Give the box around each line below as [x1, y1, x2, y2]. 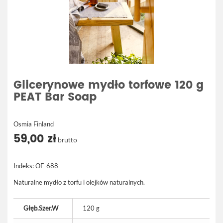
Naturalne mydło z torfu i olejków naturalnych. [13, 178, 145, 186]
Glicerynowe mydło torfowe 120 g [13, 76, 204, 95]
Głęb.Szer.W [23, 204, 58, 212]
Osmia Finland [13, 120, 54, 128]
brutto [56, 135, 77, 144]
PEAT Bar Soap [13, 88, 97, 107]
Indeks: [13, 162, 34, 170]
